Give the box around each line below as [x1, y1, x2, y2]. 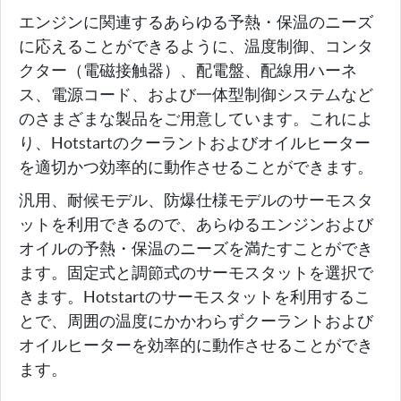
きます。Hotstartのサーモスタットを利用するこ [19, 286, 371, 306]
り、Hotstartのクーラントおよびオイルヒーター [19, 132, 371, 152]
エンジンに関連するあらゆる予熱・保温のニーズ [19, 12, 373, 31]
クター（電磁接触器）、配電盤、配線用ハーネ [19, 60, 357, 80]
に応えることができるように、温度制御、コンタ [19, 36, 373, 55]
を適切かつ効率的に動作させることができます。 [19, 157, 373, 176]
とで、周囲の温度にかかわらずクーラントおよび [19, 311, 373, 330]
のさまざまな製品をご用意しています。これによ [19, 108, 373, 128]
